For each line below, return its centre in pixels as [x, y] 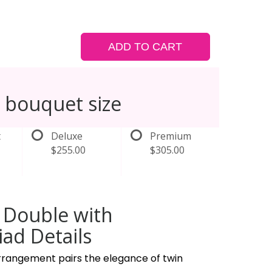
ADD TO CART [145, 47]
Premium [170, 136]
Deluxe [67, 136]
